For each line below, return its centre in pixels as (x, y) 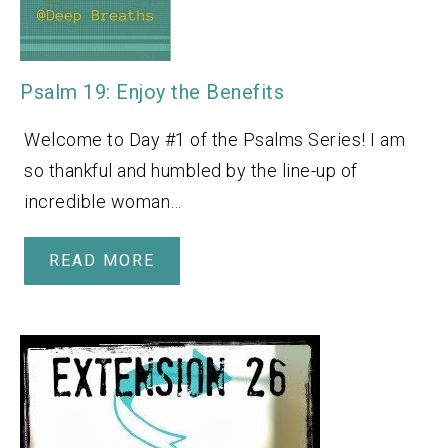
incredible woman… (103, 201)
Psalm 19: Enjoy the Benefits (152, 91)
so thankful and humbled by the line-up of (191, 170)
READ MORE (102, 260)
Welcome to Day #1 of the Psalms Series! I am (214, 139)
